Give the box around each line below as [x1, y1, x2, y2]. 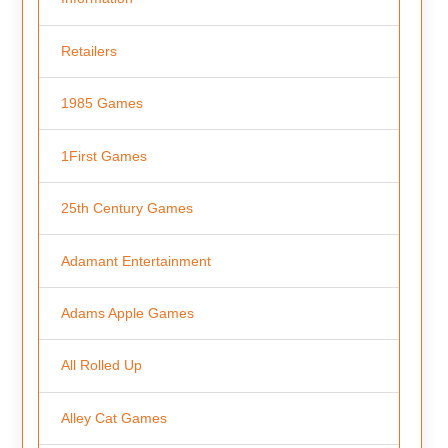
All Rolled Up [60, 357, 142, 374]
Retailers [60, 42, 117, 59]
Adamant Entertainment [60, 252, 211, 269]
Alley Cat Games [60, 409, 167, 426]
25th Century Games [60, 200, 193, 217]
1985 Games [60, 95, 143, 112]
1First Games [60, 147, 147, 164]
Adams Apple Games [60, 305, 194, 321]
